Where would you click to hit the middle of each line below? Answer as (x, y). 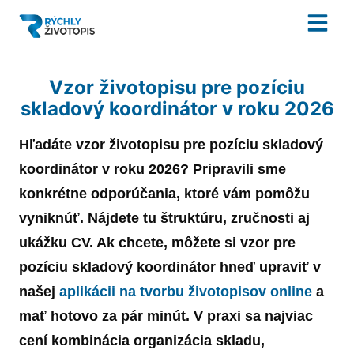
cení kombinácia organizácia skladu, (142, 340)
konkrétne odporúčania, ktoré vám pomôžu (164, 193)
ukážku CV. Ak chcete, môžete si (130, 242)
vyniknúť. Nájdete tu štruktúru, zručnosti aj (164, 218)
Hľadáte (47, 144)
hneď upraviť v (268, 267)
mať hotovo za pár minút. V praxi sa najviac (166, 316)
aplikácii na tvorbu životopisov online (186, 291)
